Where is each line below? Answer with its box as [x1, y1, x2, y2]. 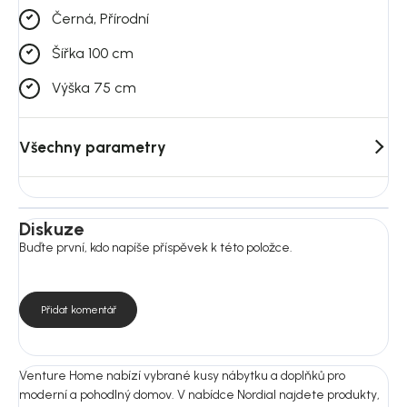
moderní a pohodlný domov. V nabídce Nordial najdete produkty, [19, 386, 380, 402]
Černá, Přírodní [52, 10, 149, 28]
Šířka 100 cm [52, 45, 134, 63]
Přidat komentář [40, 303, 116, 316]
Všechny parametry [19, 137, 166, 156]
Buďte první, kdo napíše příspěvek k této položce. [19, 239, 293, 255]
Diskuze [19, 217, 84, 240]
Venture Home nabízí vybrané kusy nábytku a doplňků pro [19, 367, 345, 383]
